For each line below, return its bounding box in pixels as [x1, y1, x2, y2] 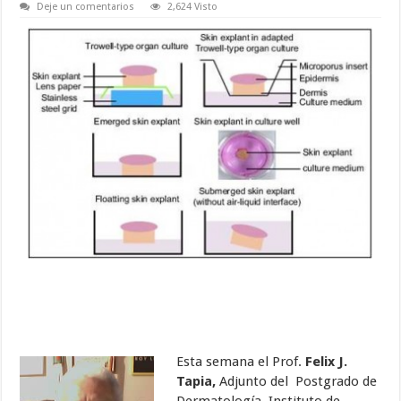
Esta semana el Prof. [176, 354, 306, 371]
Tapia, [176, 373, 220, 390]
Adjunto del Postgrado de [219, 373, 378, 390]
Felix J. [305, 354, 348, 371]
